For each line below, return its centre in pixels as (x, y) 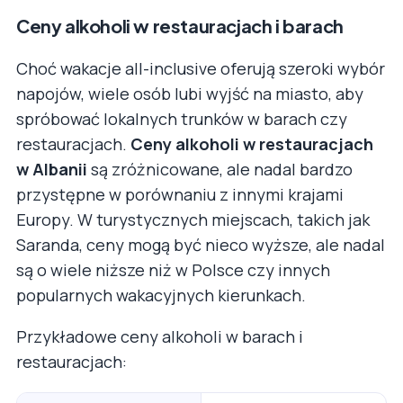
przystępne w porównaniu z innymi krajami (180, 195)
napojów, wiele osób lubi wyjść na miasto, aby (190, 94)
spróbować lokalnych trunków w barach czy (182, 119)
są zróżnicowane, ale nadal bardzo (220, 170)
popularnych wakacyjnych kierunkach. (161, 296)
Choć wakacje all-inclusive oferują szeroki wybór (201, 69)
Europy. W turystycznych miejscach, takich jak (193, 220)
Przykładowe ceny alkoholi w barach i (160, 337)
